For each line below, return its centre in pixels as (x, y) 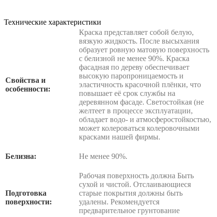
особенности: (28, 89)
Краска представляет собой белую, (136, 32)
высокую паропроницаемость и (131, 76)
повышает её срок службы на (127, 93)
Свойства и (25, 80)
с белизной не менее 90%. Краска (134, 58)
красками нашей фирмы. (120, 137)
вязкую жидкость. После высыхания (139, 41)
